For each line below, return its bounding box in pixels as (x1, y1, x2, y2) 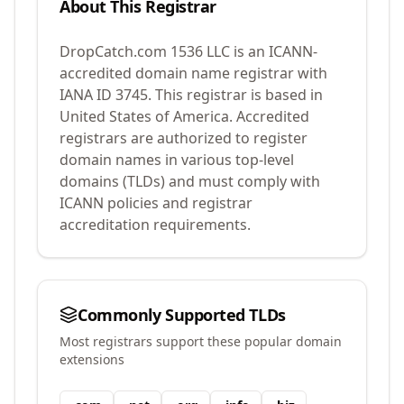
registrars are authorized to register (60, 128, 308, 148)
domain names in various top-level (60, 150, 294, 170)
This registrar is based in (151, 85, 323, 105)
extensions (60, 351, 124, 368)
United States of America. (60, 106, 233, 126)
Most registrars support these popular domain (60, 333, 342, 350)
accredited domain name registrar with (60, 63, 327, 83)
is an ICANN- (230, 41, 317, 61)
